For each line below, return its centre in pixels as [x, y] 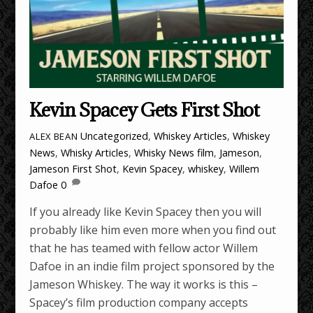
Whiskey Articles [191, 136]
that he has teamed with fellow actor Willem [144, 248]
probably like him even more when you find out [153, 230]
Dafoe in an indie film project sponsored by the [152, 267]
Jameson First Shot [73, 168]
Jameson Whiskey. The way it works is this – [144, 285]
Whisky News [165, 152]
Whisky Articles [95, 152]
